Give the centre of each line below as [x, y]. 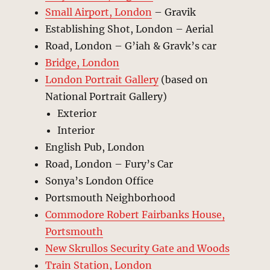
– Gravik [174, 12]
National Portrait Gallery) [106, 96]
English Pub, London [95, 147]
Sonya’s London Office [100, 181]
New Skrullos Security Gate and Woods [138, 248]
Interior [76, 130]
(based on [184, 79]
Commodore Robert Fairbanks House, [135, 214]
